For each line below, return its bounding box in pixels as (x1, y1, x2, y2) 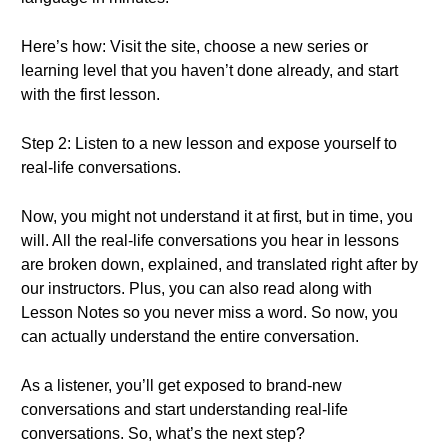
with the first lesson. (21, 86, 160, 103)
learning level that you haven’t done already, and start (21, 62, 398, 79)
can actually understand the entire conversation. (21, 328, 359, 345)
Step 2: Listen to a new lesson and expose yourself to (21, 135, 397, 152)
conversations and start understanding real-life (21, 401, 348, 418)
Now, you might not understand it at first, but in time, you (21, 208, 413, 225)
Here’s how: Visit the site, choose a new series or (21, 38, 368, 55)
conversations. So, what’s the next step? (21, 425, 305, 442)
